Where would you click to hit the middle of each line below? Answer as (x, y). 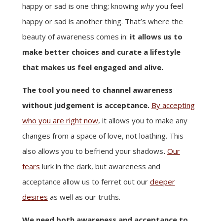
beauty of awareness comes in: (76, 36)
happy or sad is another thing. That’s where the (102, 21)
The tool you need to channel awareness (97, 90)
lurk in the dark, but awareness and (100, 166)
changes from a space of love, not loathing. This (103, 135)
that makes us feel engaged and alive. (92, 67)
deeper (162, 181)
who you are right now (60, 120)
